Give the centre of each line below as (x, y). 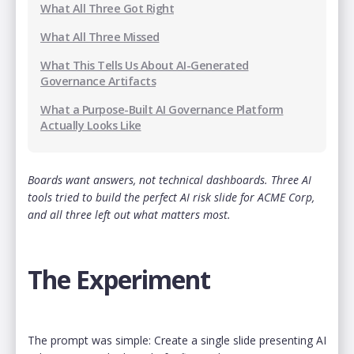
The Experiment (119, 279)
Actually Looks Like (91, 125)
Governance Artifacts (98, 81)
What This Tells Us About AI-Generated (145, 65)
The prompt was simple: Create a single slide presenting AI (177, 340)
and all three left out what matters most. (129, 214)
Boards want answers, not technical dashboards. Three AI (169, 179)
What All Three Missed (100, 36)
